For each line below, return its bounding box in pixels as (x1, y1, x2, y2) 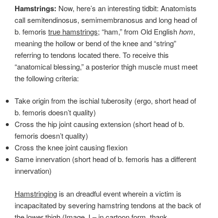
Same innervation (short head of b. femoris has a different (15, 154, 196, 164)
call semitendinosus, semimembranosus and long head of (15, 14, 197, 25)
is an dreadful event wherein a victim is (57, 188, 182, 199)
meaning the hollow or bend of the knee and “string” (15, 37, 176, 48)
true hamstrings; (48, 26, 100, 36)
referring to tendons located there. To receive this (15, 49, 169, 60)
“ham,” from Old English (100, 26, 179, 36)
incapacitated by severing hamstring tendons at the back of (15, 200, 201, 210)
